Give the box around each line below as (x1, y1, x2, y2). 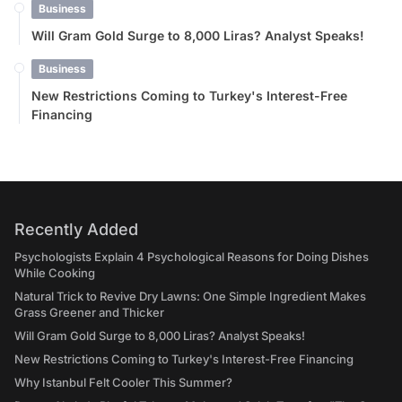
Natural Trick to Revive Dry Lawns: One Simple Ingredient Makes (14, 289, 366, 303)
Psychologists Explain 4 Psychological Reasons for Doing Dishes (14, 249, 369, 264)
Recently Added (14, 220, 138, 239)
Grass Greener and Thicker (14, 305, 164, 319)
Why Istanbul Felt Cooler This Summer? (14, 375, 232, 389)
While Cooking (14, 266, 95, 280)
